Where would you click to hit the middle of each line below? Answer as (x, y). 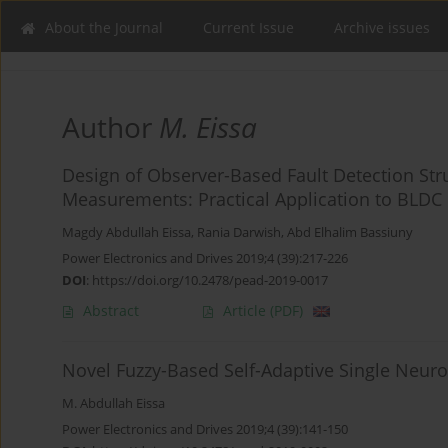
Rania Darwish (239, 233)
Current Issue (248, 27)
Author (110, 127)
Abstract (111, 311)
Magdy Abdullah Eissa (126, 233)
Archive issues (382, 27)
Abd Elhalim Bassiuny (350, 233)
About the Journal (104, 27)
